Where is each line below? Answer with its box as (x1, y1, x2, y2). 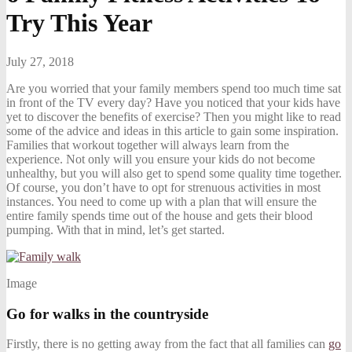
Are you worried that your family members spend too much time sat (6, 81, 341, 95)
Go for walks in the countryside (6, 305, 208, 322)
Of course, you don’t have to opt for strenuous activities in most (6, 180, 321, 194)
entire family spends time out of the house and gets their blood (6, 208, 313, 222)
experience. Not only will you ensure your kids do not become (6, 152, 315, 166)
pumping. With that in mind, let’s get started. (6, 222, 225, 236)
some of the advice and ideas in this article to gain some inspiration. (6, 123, 339, 137)
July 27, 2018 (6, 54, 74, 68)
